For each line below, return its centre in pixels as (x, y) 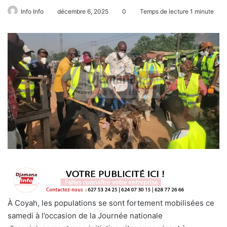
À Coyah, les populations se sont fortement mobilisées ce (111, 203)
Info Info (32, 11)
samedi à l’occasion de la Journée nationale (85, 216)
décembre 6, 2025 (83, 11)
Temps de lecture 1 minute (176, 11)
